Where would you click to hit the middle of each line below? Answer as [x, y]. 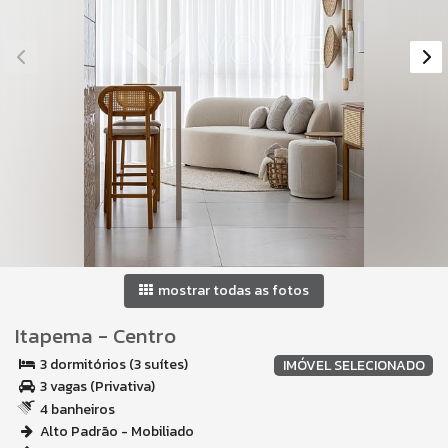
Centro [144, 335]
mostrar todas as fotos [232, 290]
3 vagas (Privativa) [96, 386]
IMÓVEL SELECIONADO [353, 365]
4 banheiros [76, 409]
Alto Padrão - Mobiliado [115, 431]
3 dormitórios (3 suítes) [112, 364]
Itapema [54, 335]
